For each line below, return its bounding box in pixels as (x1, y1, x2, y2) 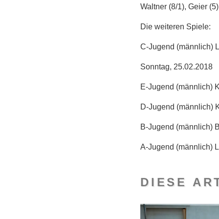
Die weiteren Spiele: (140, 22, 211, 31)
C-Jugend (140, 42, 176, 51)
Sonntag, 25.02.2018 (140, 62, 213, 71)
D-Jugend (140, 102, 176, 111)
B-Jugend (140, 122, 176, 131)
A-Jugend (140, 142, 176, 151)
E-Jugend (140, 82, 176, 91)
